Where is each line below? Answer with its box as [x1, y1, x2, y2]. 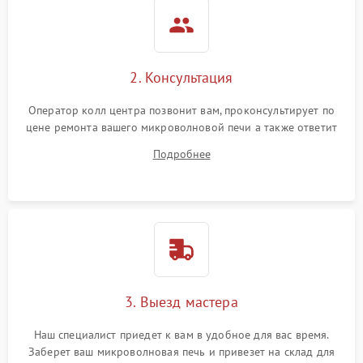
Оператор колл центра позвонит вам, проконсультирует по [28, 103, 335, 118]
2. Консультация [130, 68, 233, 88]
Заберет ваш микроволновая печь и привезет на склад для [28, 344, 335, 360]
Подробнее [152, 147, 211, 162]
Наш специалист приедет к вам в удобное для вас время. [33, 327, 330, 343]
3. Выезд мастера [125, 293, 238, 312]
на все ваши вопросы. [125, 137, 237, 152]
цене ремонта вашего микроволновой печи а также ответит [25, 120, 338, 135]
